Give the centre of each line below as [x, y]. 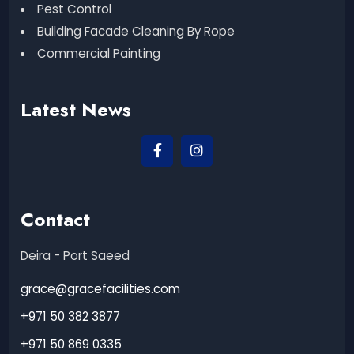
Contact [56, 220]
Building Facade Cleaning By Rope [136, 32]
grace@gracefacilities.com [101, 289]
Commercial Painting [99, 54]
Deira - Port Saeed [75, 256]
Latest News [76, 110]
